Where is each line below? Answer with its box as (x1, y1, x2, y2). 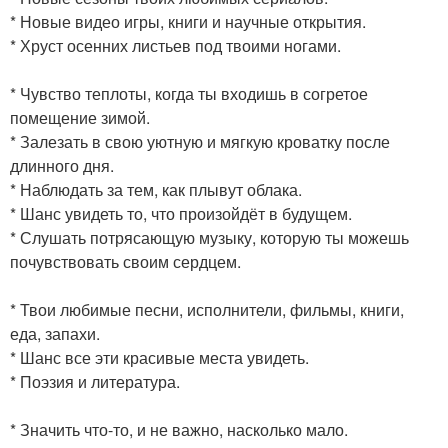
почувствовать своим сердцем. (10, 250, 241, 273)
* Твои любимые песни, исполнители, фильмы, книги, (10, 298, 404, 321)
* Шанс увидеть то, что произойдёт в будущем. (10, 202, 352, 225)
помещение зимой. (10, 106, 150, 129)
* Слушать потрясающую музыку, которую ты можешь (10, 226, 409, 249)
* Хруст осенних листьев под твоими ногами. (10, 34, 341, 57)
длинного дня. (10, 154, 114, 177)
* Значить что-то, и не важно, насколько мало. (10, 418, 348, 441)
